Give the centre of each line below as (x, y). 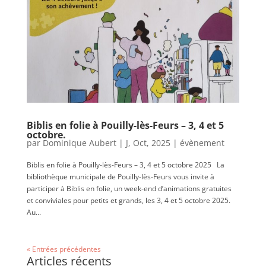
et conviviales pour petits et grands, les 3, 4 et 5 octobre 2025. (128, 200)
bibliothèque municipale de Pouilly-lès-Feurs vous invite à (120, 176)
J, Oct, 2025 (148, 142)
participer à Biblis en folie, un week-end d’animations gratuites (129, 188)
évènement (202, 142)
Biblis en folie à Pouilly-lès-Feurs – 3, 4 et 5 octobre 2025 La (125, 164)
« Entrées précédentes (64, 249)
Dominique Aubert (79, 142)
